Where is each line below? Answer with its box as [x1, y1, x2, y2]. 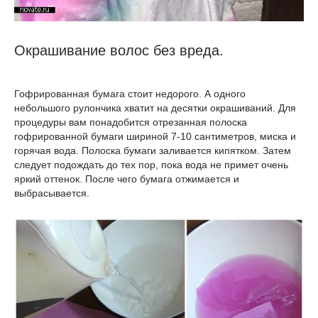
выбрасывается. [14, 187, 89, 199]
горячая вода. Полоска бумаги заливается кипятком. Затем [14, 144, 291, 156]
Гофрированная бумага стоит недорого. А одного [14, 87, 246, 99]
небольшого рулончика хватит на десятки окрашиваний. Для [14, 102, 296, 114]
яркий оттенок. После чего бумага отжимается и [14, 172, 239, 185]
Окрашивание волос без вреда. [14, 42, 224, 58]
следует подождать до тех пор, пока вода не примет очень [14, 158, 288, 170]
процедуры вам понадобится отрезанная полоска [14, 116, 247, 128]
